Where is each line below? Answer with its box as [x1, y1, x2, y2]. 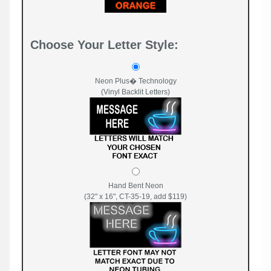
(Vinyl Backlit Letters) [101, 87, 170, 96]
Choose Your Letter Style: [30, 38, 178, 51]
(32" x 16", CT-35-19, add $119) [84, 192, 187, 201]
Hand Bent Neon [108, 181, 163, 190]
